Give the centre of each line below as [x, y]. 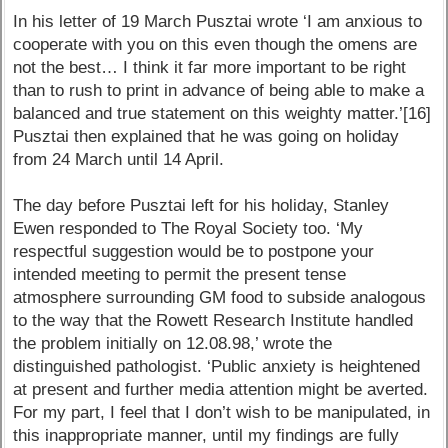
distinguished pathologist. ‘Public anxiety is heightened [217, 367]
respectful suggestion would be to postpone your [194, 252]
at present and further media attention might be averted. [221, 390]
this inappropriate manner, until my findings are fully [206, 436]
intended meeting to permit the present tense [180, 275]
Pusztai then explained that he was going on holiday [206, 137]
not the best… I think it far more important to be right [210, 68]
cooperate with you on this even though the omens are [215, 45]
